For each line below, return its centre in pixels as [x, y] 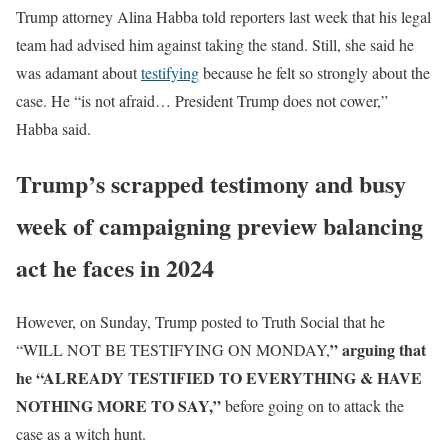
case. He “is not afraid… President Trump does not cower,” [202, 100]
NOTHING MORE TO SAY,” [118, 406]
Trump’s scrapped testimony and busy [211, 183]
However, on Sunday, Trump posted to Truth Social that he [200, 322]
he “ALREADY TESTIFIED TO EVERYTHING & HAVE [219, 378]
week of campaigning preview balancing [219, 225]
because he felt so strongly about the [314, 72]
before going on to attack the [312, 406]
